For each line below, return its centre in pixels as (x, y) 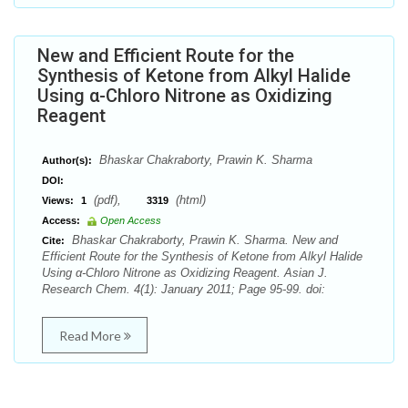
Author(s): (67, 160)
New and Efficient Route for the (166, 56)
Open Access (131, 220)
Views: (58, 200)
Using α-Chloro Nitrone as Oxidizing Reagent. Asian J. (185, 273)
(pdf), (118, 200)
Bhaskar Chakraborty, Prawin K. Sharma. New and (203, 240)
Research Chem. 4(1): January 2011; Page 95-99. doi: (184, 289)
